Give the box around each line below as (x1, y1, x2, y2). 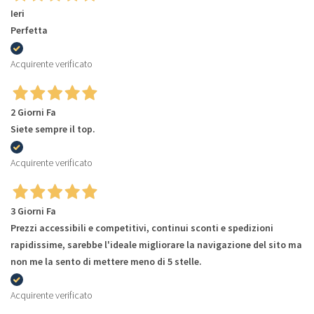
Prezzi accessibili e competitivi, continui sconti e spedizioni (11, 221, 273, 235)
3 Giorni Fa (11, 205, 56, 218)
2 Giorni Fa (11, 106, 56, 119)
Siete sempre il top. (11, 123, 95, 136)
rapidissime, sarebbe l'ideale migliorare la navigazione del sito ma (11, 238, 302, 252)
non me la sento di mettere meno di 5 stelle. (11, 255, 202, 268)
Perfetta (11, 24, 48, 37)
